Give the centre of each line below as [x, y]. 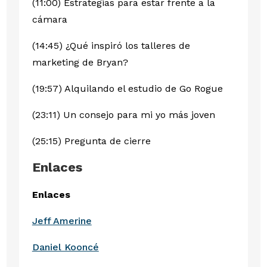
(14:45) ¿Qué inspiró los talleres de [111, 46]
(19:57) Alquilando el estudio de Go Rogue [127, 89]
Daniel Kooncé [65, 247]
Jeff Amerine [62, 221]
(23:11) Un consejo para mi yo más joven [123, 115]
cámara [49, 20]
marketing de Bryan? [80, 63]
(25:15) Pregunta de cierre [91, 141]
